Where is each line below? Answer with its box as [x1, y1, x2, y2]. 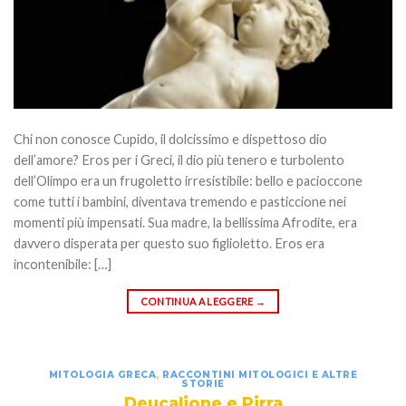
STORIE [181, 378, 225, 391]
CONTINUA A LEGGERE [140, 295, 256, 308]
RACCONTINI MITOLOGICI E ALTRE [162, 369, 358, 382]
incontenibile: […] [14, 256, 111, 272]
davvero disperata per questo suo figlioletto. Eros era [14, 235, 324, 251]
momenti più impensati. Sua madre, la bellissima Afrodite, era [14, 214, 357, 230]
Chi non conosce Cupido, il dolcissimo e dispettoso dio [14, 130, 327, 147]
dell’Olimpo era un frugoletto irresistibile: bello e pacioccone [14, 172, 362, 188]
